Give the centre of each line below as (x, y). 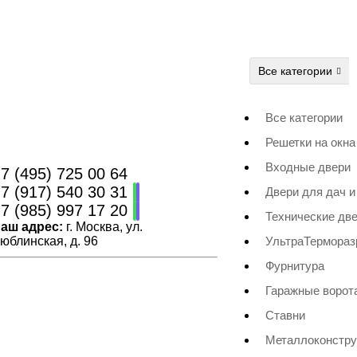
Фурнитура (295, 266)
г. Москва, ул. (103, 226)
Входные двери (308, 167)
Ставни (285, 315)
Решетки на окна (310, 142)
